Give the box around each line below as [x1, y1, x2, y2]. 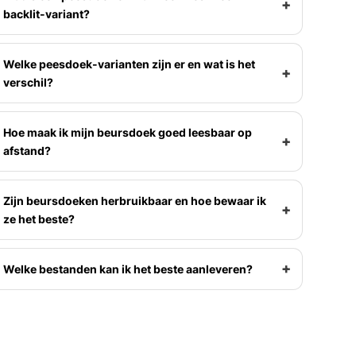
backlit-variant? [2, 6, 90, 21]
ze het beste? [2, 211, 75, 226]
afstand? [2, 143, 51, 157]
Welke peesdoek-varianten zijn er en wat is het [2, 56, 255, 71]
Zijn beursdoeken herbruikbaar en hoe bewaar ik [2, 193, 266, 207]
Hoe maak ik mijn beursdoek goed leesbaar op [2, 125, 252, 139]
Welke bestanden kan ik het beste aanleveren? [2, 261, 253, 276]
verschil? [2, 75, 53, 89]
